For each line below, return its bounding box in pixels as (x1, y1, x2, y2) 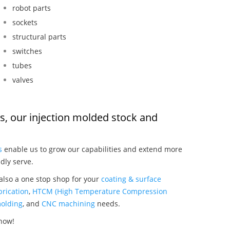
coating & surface (101, 174, 161, 184)
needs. (95, 198, 120, 208)
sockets (12, 17, 38, 27)
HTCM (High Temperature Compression (32, 186, 167, 196)
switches (12, 46, 43, 56)
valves (12, 74, 34, 85)
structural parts (12, 31, 67, 42)
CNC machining (42, 198, 95, 208)
